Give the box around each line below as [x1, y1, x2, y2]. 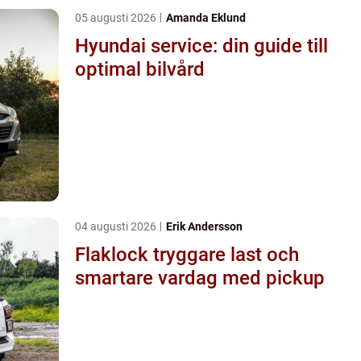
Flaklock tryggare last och [75, 243, 153, 266]
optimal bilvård [75, 57, 205, 81]
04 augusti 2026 [75, 219, 159, 233]
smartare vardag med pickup [75, 266, 325, 289]
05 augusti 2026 [75, 10, 159, 24]
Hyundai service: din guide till [75, 34, 328, 57]
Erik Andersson [166, 219, 243, 233]
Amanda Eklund [166, 10, 246, 24]
